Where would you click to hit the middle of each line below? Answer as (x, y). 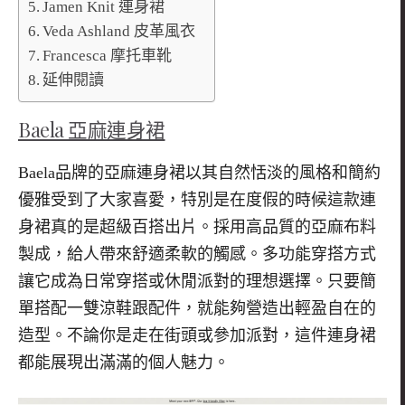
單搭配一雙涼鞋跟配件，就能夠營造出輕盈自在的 (197, 309)
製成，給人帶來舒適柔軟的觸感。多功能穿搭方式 (197, 254)
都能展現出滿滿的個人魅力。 (124, 363)
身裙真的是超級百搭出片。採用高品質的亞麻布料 (197, 227)
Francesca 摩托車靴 (108, 56)
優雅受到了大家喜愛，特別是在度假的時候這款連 (197, 200)
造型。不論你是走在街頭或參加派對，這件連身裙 (197, 336)
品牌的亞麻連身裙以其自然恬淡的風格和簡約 (218, 173)
